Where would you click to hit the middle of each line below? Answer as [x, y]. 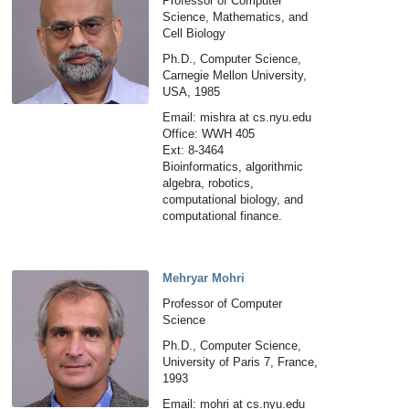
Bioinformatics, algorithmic [233, 167]
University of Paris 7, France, [241, 362]
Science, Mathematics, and [236, 17]
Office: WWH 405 [209, 134]
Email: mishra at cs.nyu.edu [237, 117]
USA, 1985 [192, 92]
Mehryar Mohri [204, 278]
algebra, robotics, [209, 183]
